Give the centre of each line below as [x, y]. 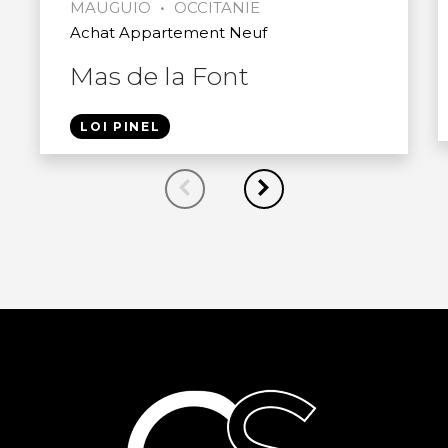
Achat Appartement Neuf [169, 32]
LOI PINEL [120, 126]
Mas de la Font [160, 75]
